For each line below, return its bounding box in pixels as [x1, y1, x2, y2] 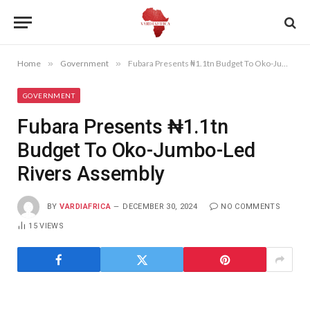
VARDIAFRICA [60, 201, 111, 211]
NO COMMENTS [221, 201, 281, 211]
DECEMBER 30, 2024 [122, 201, 198, 211]
